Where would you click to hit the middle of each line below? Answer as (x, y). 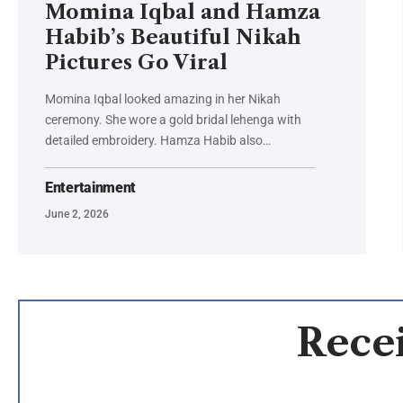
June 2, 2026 (77, 215)
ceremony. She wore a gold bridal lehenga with (173, 120)
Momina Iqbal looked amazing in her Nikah (163, 99)
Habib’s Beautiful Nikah (173, 38)
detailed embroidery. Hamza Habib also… (158, 141)
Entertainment (91, 188)
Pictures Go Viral (136, 63)
